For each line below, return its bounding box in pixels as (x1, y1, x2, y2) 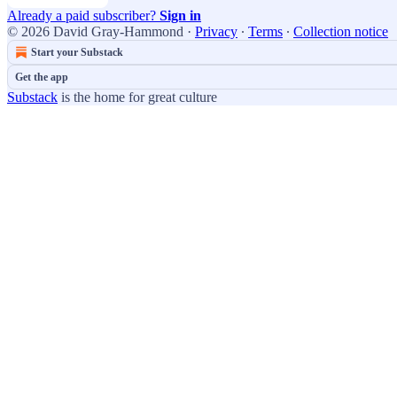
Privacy (195, 23, 237, 39)
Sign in (160, 7, 201, 23)
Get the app (15, 70, 68, 83)
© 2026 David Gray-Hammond (7, 23, 183, 39)
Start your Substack (31, 45, 123, 58)
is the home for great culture (58, 89, 217, 105)
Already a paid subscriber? (7, 7, 160, 23)
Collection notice (293, 23, 388, 39)
